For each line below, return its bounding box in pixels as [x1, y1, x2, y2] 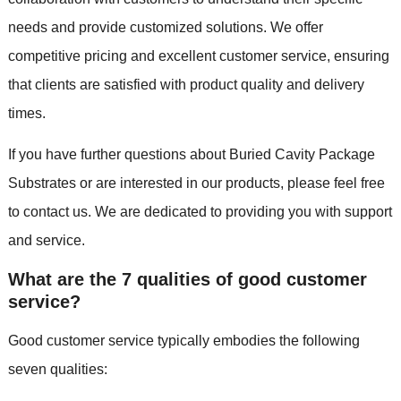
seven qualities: [7, 361, 107, 377]
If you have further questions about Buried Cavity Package [7, 146, 375, 162]
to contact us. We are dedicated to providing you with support [7, 203, 392, 219]
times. [7, 105, 46, 121]
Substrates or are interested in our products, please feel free [7, 175, 385, 191]
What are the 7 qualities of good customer [7, 269, 367, 289]
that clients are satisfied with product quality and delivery [7, 76, 364, 92]
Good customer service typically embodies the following [7, 332, 360, 348]
